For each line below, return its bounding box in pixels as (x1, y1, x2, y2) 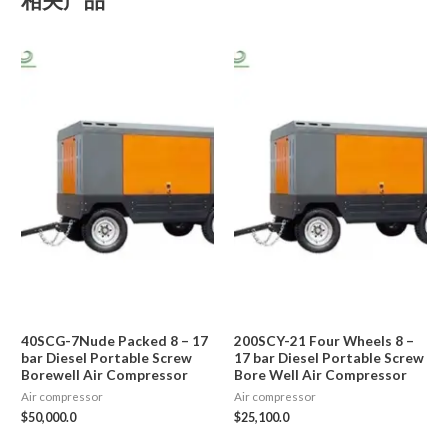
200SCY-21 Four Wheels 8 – (234, 331, 414, 349)
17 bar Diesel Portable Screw (234, 348, 424, 366)
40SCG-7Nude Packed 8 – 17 (21, 331, 209, 349)
